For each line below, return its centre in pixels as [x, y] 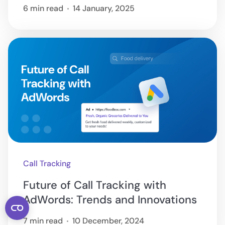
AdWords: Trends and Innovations [110, 200]
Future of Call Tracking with [95, 185]
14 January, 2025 [104, 9]
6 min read [43, 9]
